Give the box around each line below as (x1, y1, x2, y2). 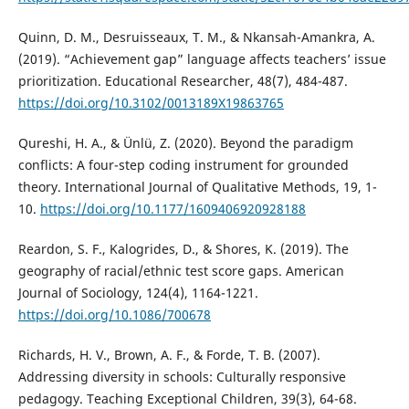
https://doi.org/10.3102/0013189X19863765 (17, 94, 284, 112)
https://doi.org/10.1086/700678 (17, 306, 211, 324)
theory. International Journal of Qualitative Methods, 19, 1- (17, 178, 377, 196)
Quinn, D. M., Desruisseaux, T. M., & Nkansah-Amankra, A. (17, 28, 375, 47)
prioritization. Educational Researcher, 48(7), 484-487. (17, 72, 348, 90)
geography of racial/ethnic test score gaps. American (17, 262, 344, 280)
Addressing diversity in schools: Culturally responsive (17, 368, 346, 386)
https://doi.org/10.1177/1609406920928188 (39, 200, 306, 218)
